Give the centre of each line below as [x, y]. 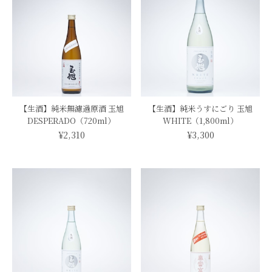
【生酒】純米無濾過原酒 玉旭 [71, 109]
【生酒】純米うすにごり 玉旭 [201, 109]
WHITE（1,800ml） [201, 121]
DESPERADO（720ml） [72, 121]
